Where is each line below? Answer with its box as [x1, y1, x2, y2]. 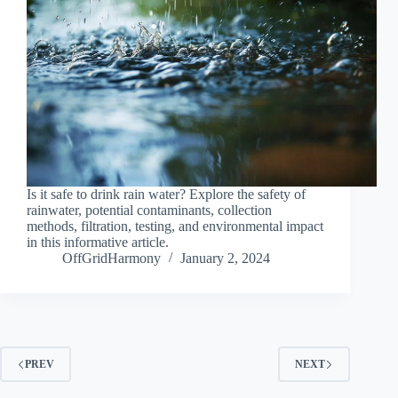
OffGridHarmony [62, 251, 161, 267]
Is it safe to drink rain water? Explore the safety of [27, 187, 306, 203]
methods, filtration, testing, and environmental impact [27, 219, 323, 235]
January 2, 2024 [180, 251, 270, 267]
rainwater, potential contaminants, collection [27, 203, 272, 219]
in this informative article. [27, 235, 169, 251]
